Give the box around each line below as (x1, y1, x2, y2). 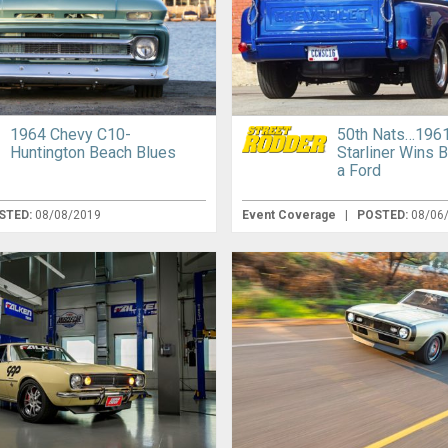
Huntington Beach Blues (10, 143, 177, 163)
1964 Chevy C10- (10, 125, 132, 145)
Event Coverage (242, 208, 340, 223)
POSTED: (357, 208, 412, 223)
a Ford (337, 161, 382, 181)
